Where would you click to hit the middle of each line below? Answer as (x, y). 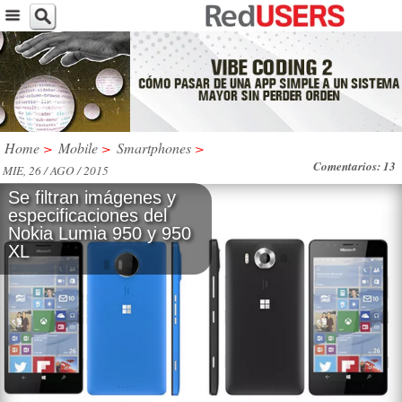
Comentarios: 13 (354, 166)
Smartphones (154, 147)
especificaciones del (87, 215)
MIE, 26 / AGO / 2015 (56, 170)
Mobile (78, 147)
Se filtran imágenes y (92, 197)
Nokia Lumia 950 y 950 (100, 233)
